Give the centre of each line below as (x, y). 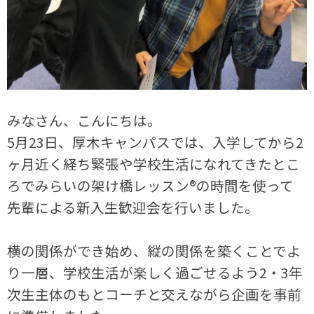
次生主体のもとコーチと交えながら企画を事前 (155, 294)
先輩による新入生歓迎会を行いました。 (133, 207)
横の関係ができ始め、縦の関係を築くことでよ (154, 250)
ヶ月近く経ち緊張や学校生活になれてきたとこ (154, 163)
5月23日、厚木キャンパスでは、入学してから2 (156, 142)
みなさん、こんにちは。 (84, 120)
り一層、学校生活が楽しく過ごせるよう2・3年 (155, 272)
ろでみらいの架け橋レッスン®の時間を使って (151, 185)
